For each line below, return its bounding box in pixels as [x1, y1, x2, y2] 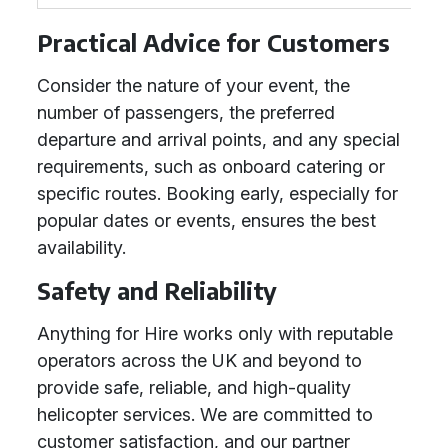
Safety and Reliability [37, 276, 277, 305]
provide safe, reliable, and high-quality [37, 377, 351, 398]
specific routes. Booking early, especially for [37, 183, 398, 204]
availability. [37, 237, 126, 258]
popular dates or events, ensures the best [37, 210, 376, 231]
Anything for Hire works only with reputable [37, 323, 393, 344]
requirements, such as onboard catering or [37, 156, 385, 177]
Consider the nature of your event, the [37, 75, 350, 96]
